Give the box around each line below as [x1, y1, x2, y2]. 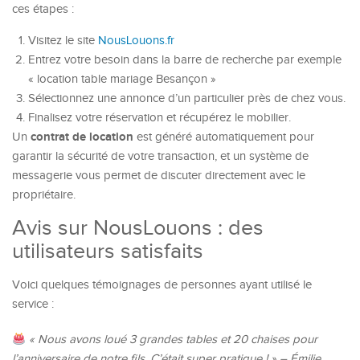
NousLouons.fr [98, 34, 174, 47]
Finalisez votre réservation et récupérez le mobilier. [28, 111, 291, 125]
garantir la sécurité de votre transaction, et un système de [12, 149, 309, 163]
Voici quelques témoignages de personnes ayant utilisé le [12, 278, 312, 292]
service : [12, 297, 54, 311]
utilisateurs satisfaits [12, 239, 203, 264]
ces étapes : [12, 2, 74, 16]
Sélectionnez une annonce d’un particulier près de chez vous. [28, 92, 346, 105]
